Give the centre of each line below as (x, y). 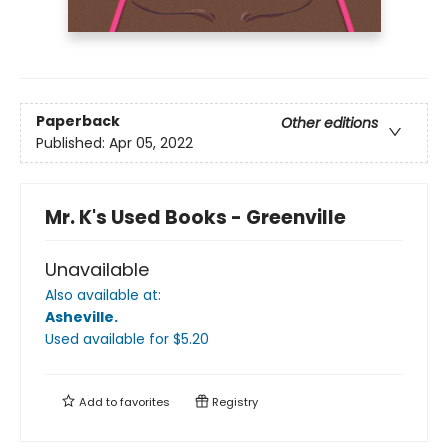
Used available (97, 339)
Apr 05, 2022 (151, 143)
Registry (233, 402)
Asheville (79, 317)
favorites (145, 402)
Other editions (329, 123)
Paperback (78, 121)
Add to (98, 402)
